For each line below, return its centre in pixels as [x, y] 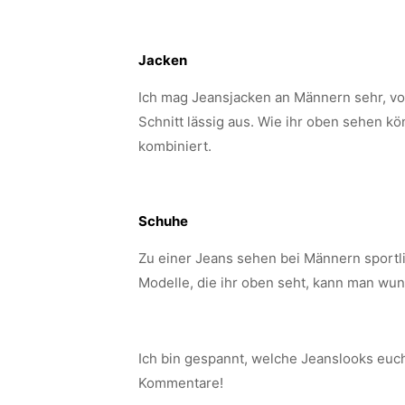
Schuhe [163, 221]
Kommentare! [180, 383]
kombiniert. [174, 146]
